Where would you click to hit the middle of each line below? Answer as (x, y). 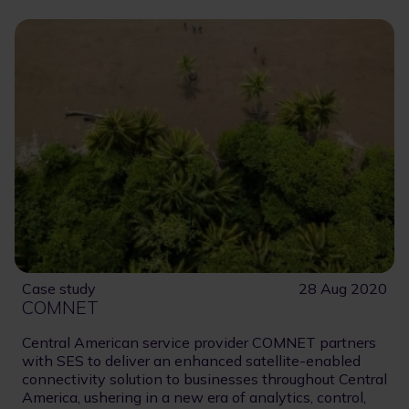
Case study (59, 288)
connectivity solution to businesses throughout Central (204, 378)
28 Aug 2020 (343, 288)
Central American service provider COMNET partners (199, 342)
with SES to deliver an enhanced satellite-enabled (191, 360)
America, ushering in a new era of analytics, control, (194, 397)
